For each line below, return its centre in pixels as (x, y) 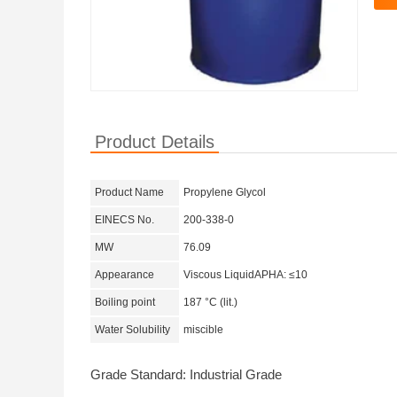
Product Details (155, 142)
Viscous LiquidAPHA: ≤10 (245, 275)
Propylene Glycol (225, 192)
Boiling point (126, 302)
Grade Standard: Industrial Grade (186, 374)
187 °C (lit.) (210, 302)
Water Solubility (134, 330)
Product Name (129, 192)
